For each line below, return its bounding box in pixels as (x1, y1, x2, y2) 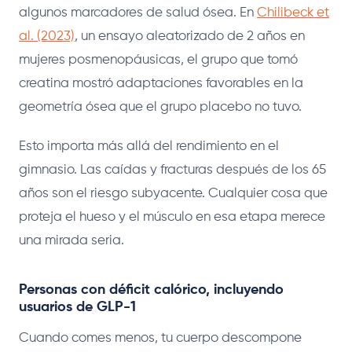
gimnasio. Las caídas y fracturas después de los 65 (19, 163, 326, 177)
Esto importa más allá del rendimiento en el (19, 139, 279, 153)
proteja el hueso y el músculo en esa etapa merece (19, 210, 325, 224)
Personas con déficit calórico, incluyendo (19, 282, 284, 297)
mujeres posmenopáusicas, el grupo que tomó (19, 53, 298, 67)
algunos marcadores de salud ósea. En (19, 5, 257, 20)
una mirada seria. (19, 233, 124, 247)
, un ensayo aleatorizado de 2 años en (75, 29, 305, 43)
